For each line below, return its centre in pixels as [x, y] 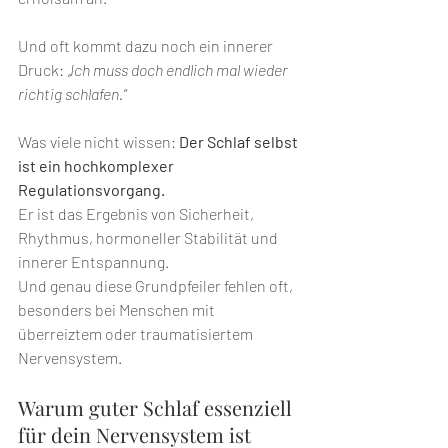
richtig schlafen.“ [72, 94]
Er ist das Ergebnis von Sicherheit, [137, 214]
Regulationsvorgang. [93, 190]
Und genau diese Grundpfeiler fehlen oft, [157, 286]
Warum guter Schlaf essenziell [157, 408]
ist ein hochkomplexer [97, 166]
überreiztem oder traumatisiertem [137, 334]
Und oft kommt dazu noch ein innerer [147, 46]
